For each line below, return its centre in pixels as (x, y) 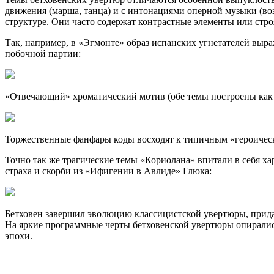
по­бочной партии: (43, 53)
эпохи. (19, 235)
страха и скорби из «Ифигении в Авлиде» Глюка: (108, 171)
